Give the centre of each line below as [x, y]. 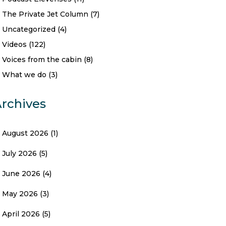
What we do [24, 75]
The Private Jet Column [45, 14]
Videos [14, 44]
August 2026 [25, 133]
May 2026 [20, 194]
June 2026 [21, 174]
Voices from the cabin [42, 60]
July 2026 [19, 153]
